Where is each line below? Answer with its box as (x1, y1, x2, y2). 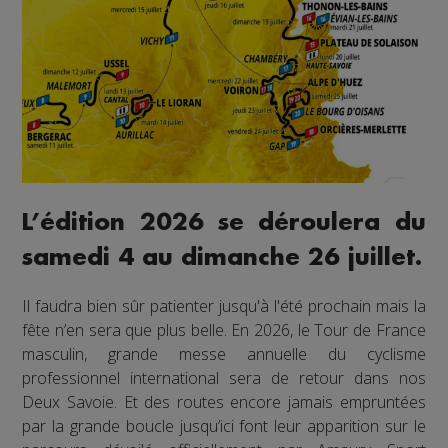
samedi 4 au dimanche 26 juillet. (22, 246, 423, 270)
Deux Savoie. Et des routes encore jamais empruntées (22, 391, 426, 414)
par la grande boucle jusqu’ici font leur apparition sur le (22, 415, 426, 438)
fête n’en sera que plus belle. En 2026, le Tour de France (22, 319, 426, 342)
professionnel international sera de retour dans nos (22, 367, 426, 390)
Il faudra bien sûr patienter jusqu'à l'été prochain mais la (22, 295, 426, 318)
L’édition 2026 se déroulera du (22, 211, 426, 235)
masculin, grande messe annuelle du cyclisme (22, 343, 426, 366)
